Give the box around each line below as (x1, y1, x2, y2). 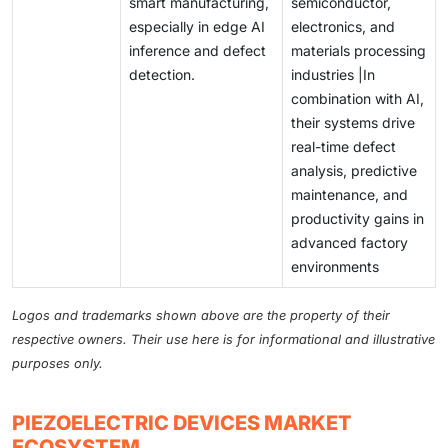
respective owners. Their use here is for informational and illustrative (12, 332, 435, 348)
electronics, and (291, 18, 395, 36)
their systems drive (291, 114, 415, 132)
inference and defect (129, 42, 266, 60)
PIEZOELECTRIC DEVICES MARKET (12, 411, 352, 436)
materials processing (291, 42, 426, 60)
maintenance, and (291, 186, 408, 204)
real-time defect (291, 138, 396, 156)
